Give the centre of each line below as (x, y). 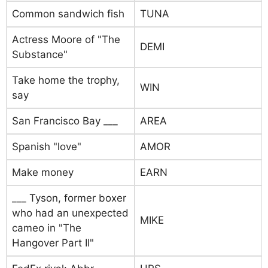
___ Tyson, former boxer (69, 198)
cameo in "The (47, 228)
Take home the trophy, (66, 80)
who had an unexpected (70, 213)
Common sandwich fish (68, 14)
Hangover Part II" (53, 243)
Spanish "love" (47, 147)
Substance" (40, 54)
